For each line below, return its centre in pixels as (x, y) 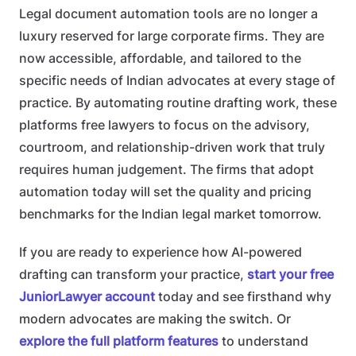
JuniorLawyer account (87, 297)
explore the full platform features (119, 341)
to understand (263, 341)
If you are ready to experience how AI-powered (161, 252)
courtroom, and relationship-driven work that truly (172, 147)
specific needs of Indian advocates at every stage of (177, 81)
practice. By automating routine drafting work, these (178, 103)
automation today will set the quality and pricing (165, 192)
